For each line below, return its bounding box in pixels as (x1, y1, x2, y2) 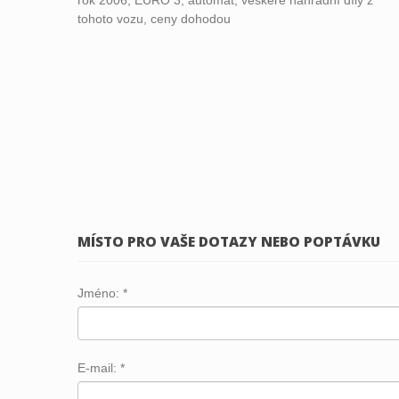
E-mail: (77, 360, 120, 375)
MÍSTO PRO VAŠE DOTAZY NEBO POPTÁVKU (77, 232, 380, 251)
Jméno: (77, 285, 123, 300)
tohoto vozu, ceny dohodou (77, 11, 231, 26)
